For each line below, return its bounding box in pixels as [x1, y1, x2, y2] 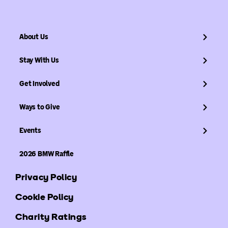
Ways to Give [19, 102, 60, 111]
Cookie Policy [15, 191, 74, 203]
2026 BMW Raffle [19, 149, 74, 158]
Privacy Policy [15, 172, 77, 183]
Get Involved [19, 79, 60, 88]
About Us [19, 32, 48, 41]
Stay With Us [19, 55, 59, 65]
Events [19, 126, 41, 135]
